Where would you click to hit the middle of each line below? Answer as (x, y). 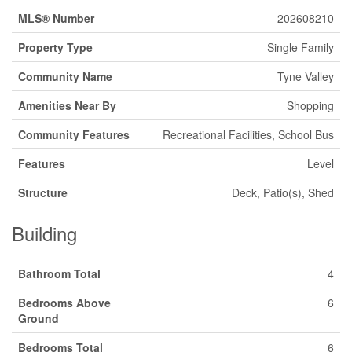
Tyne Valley (306, 76)
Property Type (55, 47)
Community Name (65, 76)
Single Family (301, 47)
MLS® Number (56, 18)
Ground (38, 318)
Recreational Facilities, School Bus (248, 134)
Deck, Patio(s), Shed (283, 192)
